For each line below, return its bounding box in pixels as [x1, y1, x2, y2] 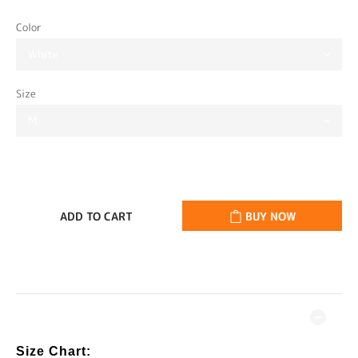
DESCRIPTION [16, 308, 100, 326]
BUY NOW [245, 209, 296, 224]
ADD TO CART [59, 209, 133, 224]
